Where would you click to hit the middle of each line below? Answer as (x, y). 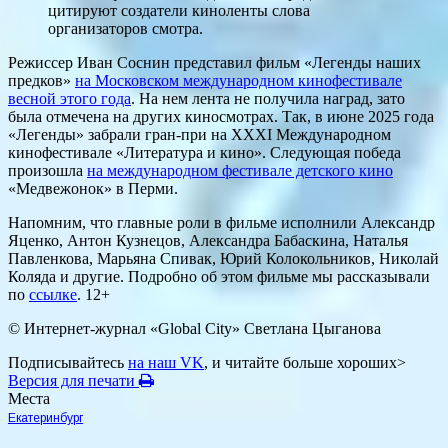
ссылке (53, 295)
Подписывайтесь (68, 363)
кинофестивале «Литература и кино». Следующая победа (204, 153)
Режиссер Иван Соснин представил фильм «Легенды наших (214, 63)
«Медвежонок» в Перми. (93, 189)
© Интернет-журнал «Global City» (126, 329)
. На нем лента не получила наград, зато (268, 99)
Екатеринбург (45, 418)
